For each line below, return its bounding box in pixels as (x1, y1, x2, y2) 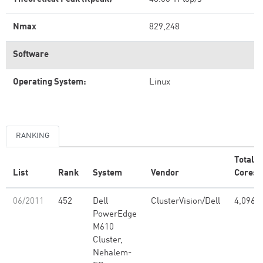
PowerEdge (93, 210, 137, 219)
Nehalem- (93, 249, 131, 258)
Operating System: (13, 78, 86, 87)
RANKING (16, 132, 49, 140)
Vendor (151, 169, 179, 178)
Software (13, 50, 49, 59)
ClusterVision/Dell (151, 197, 220, 206)
